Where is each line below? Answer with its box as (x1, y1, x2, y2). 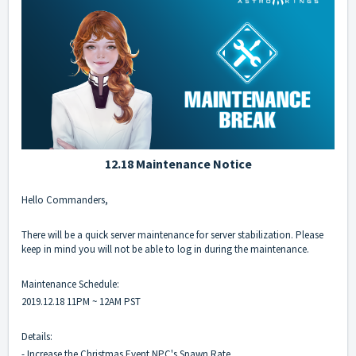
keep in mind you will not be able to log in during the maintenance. (21, 242, 309, 257)
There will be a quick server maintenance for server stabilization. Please (21, 228, 323, 242)
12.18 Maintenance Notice (104, 156, 252, 172)
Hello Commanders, (21, 193, 108, 207)
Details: (21, 330, 52, 344)
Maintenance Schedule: (21, 277, 119, 292)
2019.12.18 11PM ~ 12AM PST (21, 295, 141, 309)
